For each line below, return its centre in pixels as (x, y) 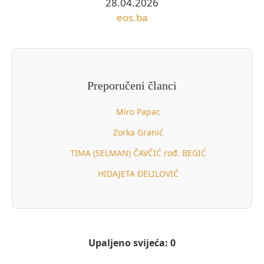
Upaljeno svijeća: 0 (132, 242)
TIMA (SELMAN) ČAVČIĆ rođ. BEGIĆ (138, 153)
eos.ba (132, 17)
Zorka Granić (138, 132)
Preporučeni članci (132, 85)
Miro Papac (138, 111)
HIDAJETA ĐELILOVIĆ (138, 173)
